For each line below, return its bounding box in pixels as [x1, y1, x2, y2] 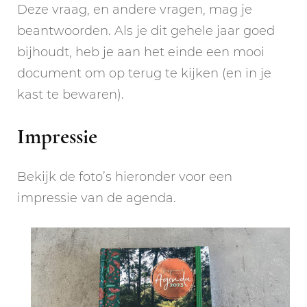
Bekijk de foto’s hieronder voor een [17, 169, 232, 184]
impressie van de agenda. [17, 190, 176, 206]
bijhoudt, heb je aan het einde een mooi [17, 45, 265, 60]
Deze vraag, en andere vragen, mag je [17, 2, 252, 18]
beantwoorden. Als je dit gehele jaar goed [17, 23, 275, 39]
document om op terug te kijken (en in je [17, 66, 271, 82]
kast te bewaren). [17, 87, 124, 103]
